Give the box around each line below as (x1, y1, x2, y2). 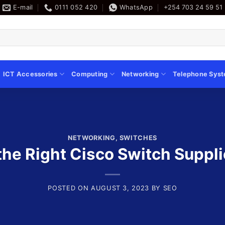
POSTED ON (48, 184, 91, 192)
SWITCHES (119, 134, 157, 142)
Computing (71, 70, 108, 78)
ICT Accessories (3, 70, 58, 78)
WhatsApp (119, 4, 153, 11)
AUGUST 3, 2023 (90, 184, 149, 192)
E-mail (13, 4, 33, 11)
